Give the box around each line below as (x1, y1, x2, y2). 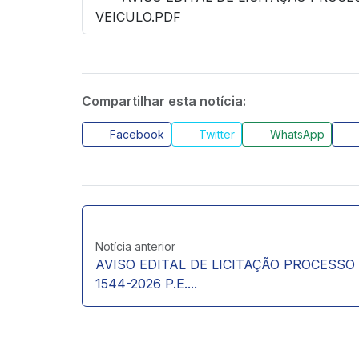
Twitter (196, 127, 235, 141)
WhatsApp (266, 127, 325, 141)
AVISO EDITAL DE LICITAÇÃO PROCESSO (95, 256, 355, 272)
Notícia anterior (95, 239, 175, 253)
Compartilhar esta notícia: (82, 92, 246, 109)
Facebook (106, 127, 164, 141)
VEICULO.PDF (95, 8, 181, 25)
